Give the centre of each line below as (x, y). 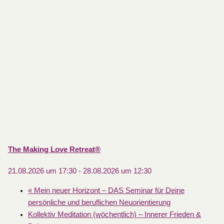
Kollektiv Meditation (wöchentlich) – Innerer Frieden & (114, 214)
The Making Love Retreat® (54, 149)
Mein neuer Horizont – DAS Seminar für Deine (108, 190)
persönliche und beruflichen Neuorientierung (99, 202)
